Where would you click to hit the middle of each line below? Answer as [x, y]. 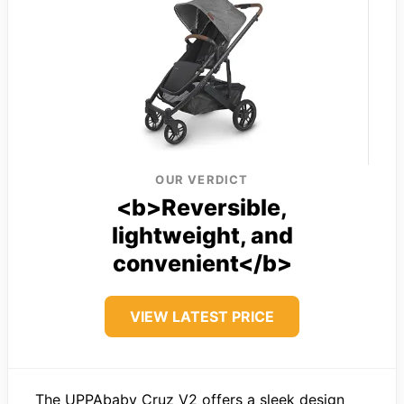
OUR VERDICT [202, 179]
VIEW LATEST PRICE [202, 316]
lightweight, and [202, 235]
